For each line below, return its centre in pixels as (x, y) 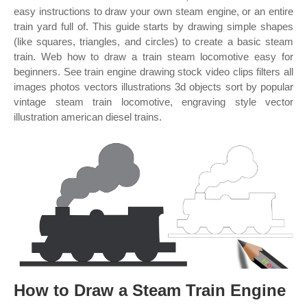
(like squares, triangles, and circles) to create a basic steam (153, 41)
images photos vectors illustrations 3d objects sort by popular (153, 87)
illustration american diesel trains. (88, 117)
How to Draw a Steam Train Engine (150, 290)
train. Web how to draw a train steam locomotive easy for (153, 57)
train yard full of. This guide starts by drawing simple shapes (153, 26)
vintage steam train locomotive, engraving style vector (153, 102)
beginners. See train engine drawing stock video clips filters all (153, 72)
